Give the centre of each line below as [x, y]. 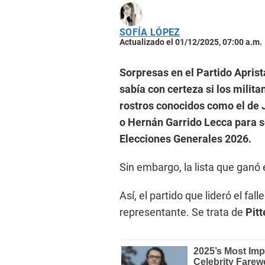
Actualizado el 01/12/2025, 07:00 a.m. [191, 42]
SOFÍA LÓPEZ [150, 32]
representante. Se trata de [182, 212]
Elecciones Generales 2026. [185, 139]
